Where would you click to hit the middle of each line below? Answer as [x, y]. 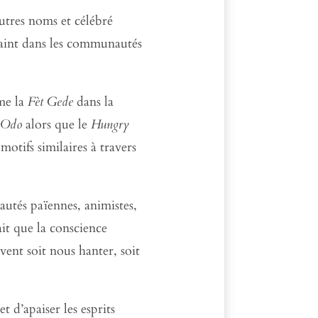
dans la [94, 102]
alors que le [57, 124]
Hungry [110, 124]
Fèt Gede [51, 102]
